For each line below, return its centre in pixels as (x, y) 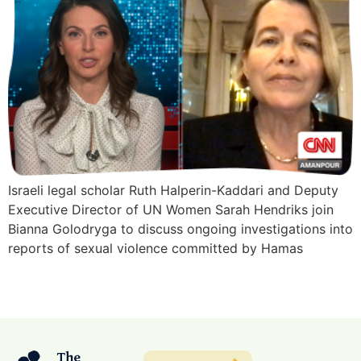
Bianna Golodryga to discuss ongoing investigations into (180, 229)
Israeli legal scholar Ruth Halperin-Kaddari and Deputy (173, 191)
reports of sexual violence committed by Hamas (156, 249)
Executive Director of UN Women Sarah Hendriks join (171, 210)
